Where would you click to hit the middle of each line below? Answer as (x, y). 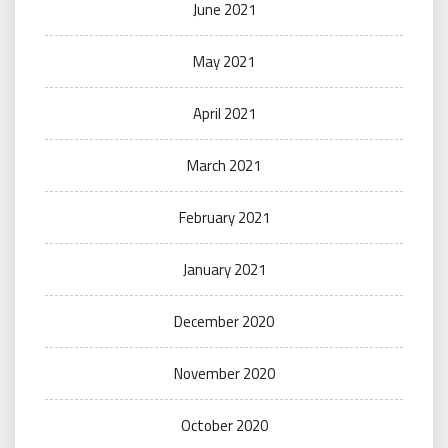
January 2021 (224, 269)
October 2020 (224, 425)
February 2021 (224, 217)
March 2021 (224, 165)
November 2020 (224, 373)
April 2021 (224, 113)
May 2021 (224, 61)
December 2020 (224, 321)
